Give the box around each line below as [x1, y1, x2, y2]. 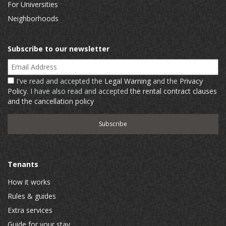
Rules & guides [8, 191, 56, 201]
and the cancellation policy [8, 96, 94, 106]
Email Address [7, 58, 59, 68]
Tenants [8, 159, 38, 169]
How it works [8, 177, 50, 187]
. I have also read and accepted [27, 86, 130, 96]
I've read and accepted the [14, 76, 104, 86]
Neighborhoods [8, 13, 59, 23]
